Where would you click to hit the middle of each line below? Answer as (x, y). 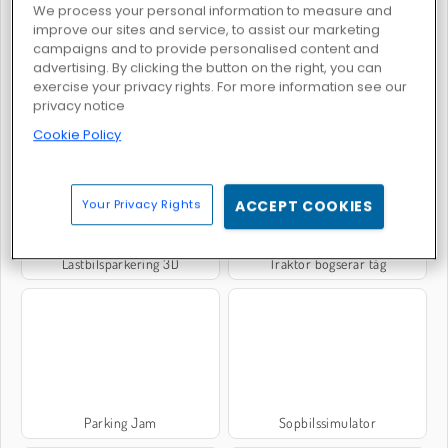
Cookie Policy (77, 135)
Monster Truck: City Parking (327, 104)
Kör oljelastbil (120, 104)
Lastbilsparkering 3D (120, 263)
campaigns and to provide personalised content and (206, 49)
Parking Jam (120, 423)
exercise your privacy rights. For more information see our (220, 87)
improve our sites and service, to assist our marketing (207, 30)
